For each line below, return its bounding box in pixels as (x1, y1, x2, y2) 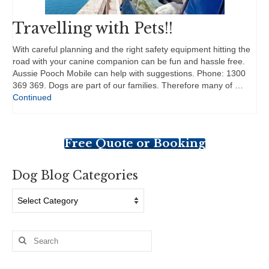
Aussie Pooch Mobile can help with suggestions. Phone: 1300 (13, 68, 246, 78)
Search (11, 231, 40, 241)
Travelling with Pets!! (13, 19, 173, 38)
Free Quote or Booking (64, 136, 205, 150)
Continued (13, 92, 52, 102)
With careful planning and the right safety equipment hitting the (13, 44, 250, 54)
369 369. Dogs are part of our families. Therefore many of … (13, 80, 243, 90)
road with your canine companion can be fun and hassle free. (13, 56, 245, 66)
